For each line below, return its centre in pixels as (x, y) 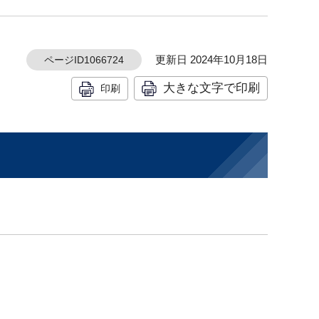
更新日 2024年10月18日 (205, 59)
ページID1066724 (84, 60)
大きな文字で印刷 (211, 88)
